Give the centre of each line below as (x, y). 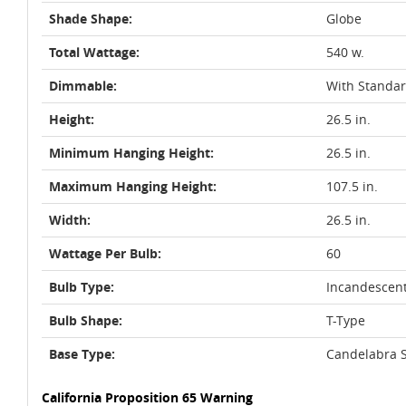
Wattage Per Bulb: (105, 253)
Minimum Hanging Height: (131, 153)
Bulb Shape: (86, 320)
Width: (70, 220)
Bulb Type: (82, 287)
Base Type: (82, 354)
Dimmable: (83, 86)
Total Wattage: (94, 52)
